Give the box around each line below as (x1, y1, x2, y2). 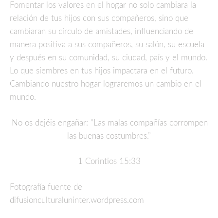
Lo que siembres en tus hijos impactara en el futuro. (10, 67, 194, 75)
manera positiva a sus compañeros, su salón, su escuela (10, 40, 204, 49)
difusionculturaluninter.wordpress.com (10, 196, 144, 204)
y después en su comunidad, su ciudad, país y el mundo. (10, 54, 207, 62)
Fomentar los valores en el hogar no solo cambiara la (10, 1, 196, 10)
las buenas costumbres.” (67, 131, 151, 140)
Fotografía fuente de (10, 182, 82, 191)
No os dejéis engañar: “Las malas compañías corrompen (12, 118, 208, 127)
